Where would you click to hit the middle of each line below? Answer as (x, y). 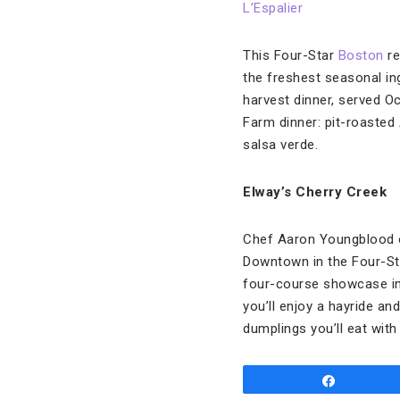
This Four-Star (291, 55)
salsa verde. (280, 145)
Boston (361, 55)
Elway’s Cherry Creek (315, 192)
